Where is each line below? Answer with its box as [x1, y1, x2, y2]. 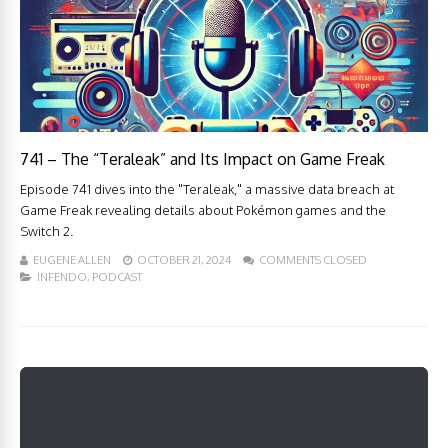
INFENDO [37, 270, 87, 285]
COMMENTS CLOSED [259, 253, 367, 268]
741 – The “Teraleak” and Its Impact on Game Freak [20, 149, 385, 170]
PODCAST [92, 270, 142, 285]
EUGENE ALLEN [33, 253, 111, 268]
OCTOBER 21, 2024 [137, 253, 231, 268]
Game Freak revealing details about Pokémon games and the [20, 202, 386, 219]
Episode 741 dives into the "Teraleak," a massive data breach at [20, 181, 394, 198]
